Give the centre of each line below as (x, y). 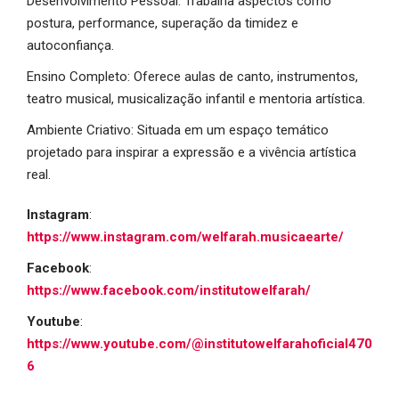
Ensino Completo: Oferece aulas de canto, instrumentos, (192, 77)
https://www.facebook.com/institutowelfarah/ (169, 291)
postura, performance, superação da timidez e (163, 24)
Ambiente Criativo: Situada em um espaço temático (178, 130)
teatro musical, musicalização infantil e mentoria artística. (196, 99)
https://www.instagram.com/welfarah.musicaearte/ (185, 237)
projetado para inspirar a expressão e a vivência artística (191, 153)
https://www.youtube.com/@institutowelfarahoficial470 (199, 344)
